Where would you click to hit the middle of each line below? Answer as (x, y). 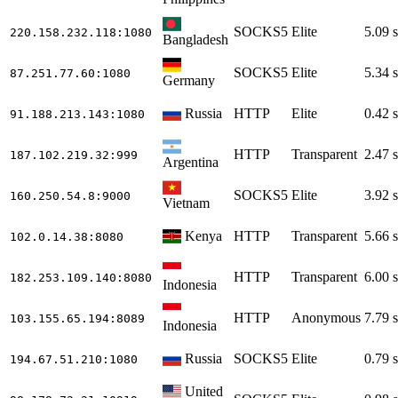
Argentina (191, 162)
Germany (189, 80)
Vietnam (186, 203)
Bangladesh (195, 39)
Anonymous (326, 317)
